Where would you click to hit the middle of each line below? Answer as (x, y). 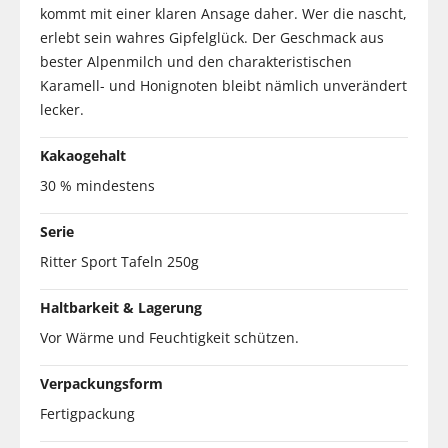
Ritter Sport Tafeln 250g (119, 261)
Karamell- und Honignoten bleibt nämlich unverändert (223, 85)
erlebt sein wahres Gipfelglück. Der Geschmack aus (212, 37)
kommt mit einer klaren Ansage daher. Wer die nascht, (223, 13)
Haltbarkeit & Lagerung (121, 307)
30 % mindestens (97, 185)
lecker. (62, 109)
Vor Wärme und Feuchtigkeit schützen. (169, 337)
